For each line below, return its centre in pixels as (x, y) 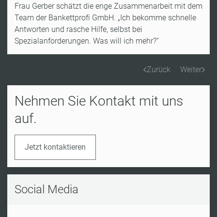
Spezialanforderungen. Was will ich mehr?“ (87, 41)
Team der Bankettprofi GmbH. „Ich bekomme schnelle (105, 17)
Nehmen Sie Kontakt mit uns (99, 101)
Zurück (159, 69)
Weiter (191, 69)
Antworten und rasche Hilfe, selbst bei (78, 29)
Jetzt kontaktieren (55, 147)
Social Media (46, 189)
